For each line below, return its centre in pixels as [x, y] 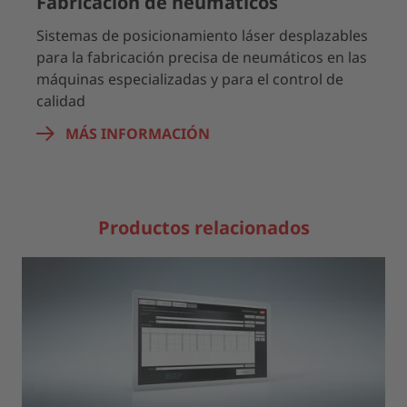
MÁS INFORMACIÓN [138, 133]
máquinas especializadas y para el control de [190, 79]
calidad [61, 100]
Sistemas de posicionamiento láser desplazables [202, 35]
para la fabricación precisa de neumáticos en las [202, 57]
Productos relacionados [203, 227]
